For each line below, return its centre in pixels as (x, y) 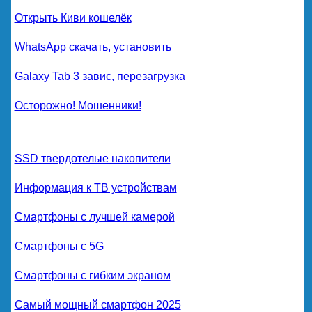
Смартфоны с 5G (59, 246)
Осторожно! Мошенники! (78, 105)
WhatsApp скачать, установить (93, 47)
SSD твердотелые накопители (92, 158)
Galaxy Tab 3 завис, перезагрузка (100, 76)
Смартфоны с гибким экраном (92, 275)
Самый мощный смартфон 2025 (97, 304)
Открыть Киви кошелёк (73, 17)
